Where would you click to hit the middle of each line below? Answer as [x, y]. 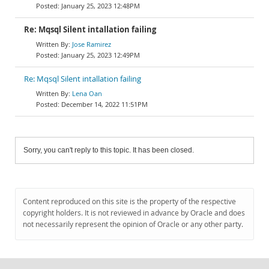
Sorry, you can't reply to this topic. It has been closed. [109, 150]
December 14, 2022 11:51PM [104, 104]
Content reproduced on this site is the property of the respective [129, 201]
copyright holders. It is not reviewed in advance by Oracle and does [134, 213]
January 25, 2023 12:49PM [101, 55]
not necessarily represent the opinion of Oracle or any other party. [133, 224]
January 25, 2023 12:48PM [101, 6]
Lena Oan [87, 93]
